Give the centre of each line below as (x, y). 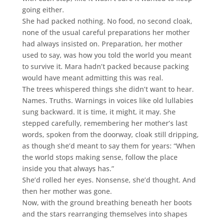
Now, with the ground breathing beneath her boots (107, 202)
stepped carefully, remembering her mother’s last (105, 123)
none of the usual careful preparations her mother (106, 32)
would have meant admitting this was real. (92, 77)
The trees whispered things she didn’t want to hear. (108, 89)
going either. (43, 9)
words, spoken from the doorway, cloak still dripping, (110, 134)
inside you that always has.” (68, 168)
